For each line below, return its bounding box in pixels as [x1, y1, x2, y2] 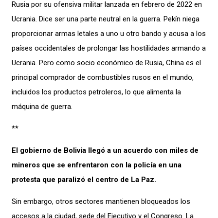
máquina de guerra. [12, 102, 73, 111]
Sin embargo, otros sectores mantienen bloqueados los [12, 197, 190, 206]
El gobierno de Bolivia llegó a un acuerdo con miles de [12, 145, 199, 155]
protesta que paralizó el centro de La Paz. [12, 175, 156, 184]
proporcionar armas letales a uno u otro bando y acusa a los [12, 29, 206, 38]
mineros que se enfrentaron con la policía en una [12, 160, 182, 169]
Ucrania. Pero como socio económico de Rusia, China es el [12, 58, 201, 67]
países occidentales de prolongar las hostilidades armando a [12, 43, 206, 53]
